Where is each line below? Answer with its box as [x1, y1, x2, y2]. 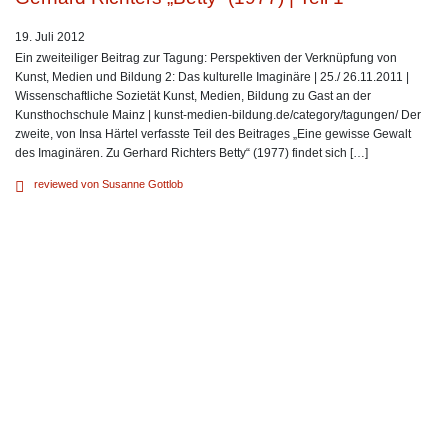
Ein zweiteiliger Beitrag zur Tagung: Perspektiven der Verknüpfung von [15, 50, 397, 65]
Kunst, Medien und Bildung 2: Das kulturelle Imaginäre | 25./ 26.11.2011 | [15, 69, 409, 84]
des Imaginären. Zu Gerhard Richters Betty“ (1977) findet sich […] [15, 145, 368, 160]
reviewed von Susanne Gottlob [33, 178, 183, 191]
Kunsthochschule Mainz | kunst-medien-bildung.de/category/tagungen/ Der [15, 107, 421, 122]
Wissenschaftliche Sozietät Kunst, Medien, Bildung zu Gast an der [15, 88, 371, 103]
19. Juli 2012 [15, 29, 85, 44]
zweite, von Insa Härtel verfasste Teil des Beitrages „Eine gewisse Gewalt [15, 126, 411, 141]
